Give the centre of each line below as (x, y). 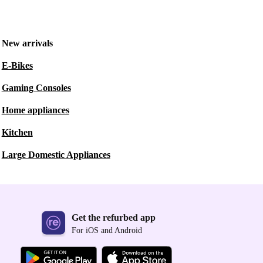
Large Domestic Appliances (56, 155)
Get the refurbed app (114, 218)
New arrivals (27, 43)
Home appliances (35, 110)
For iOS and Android (107, 231)
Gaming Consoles (36, 88)
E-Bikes (17, 65)
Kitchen (17, 132)
